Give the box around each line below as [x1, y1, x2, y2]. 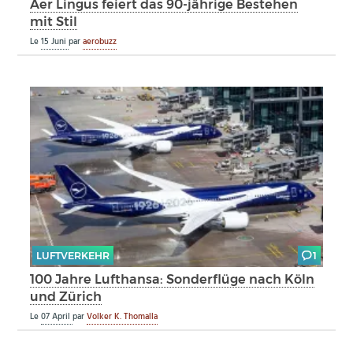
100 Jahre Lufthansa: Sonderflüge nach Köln [30, 270, 315, 287]
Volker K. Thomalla [87, 309, 158, 324]
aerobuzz [83, 34, 117, 49]
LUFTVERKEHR [35, 249, 110, 262]
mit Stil [30, 13, 78, 29]
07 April [41, 309, 73, 324]
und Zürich [30, 288, 102, 304]
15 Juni [41, 34, 69, 49]
